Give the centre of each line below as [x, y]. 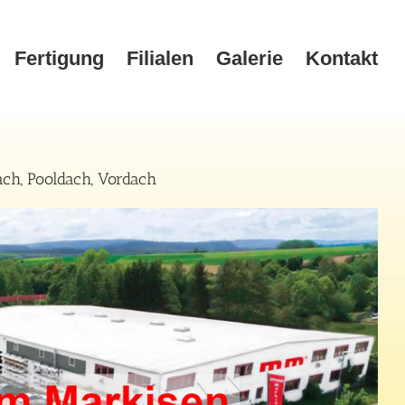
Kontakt [342, 58]
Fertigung [59, 58]
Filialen [160, 58]
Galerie [250, 58]
